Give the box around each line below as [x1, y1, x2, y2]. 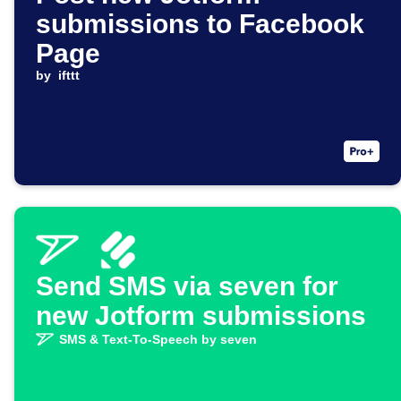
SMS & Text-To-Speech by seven [58, 332, 257, 347]
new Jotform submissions [36, 301, 366, 331]
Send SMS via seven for [36, 271, 338, 302]
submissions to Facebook [36, 9, 364, 39]
